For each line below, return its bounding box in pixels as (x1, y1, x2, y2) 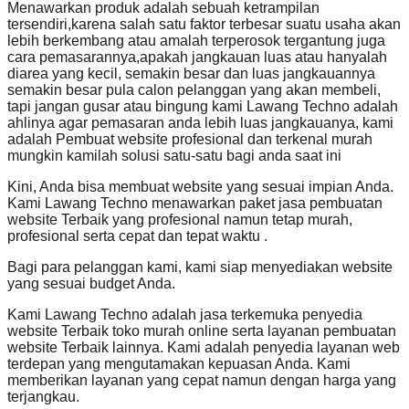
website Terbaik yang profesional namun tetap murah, (7, 212, 352, 228)
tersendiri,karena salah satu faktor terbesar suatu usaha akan (7, 16, 401, 33)
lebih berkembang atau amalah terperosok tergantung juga (7, 33, 385, 49)
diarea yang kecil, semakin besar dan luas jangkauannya (7, 66, 375, 82)
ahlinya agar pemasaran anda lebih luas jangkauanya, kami (7, 115, 393, 131)
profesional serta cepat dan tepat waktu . (7, 228, 267, 245)
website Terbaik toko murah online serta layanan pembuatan (7, 323, 396, 340)
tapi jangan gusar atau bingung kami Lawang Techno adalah (7, 99, 398, 115)
